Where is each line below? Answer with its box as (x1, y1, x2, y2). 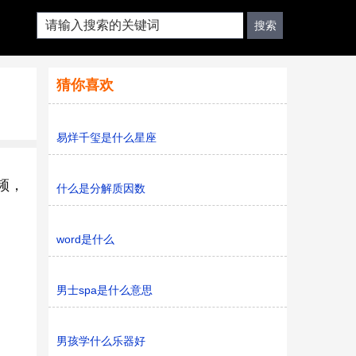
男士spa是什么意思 (56, 284, 153, 296)
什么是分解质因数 (56, 182, 145, 195)
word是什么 (56, 233, 114, 246)
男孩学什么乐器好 (56, 335, 145, 347)
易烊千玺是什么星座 (56, 131, 157, 144)
